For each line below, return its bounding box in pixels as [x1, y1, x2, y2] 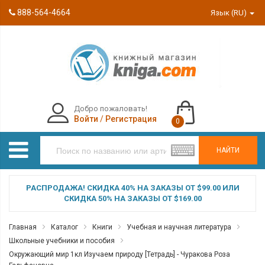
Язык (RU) [211, 8, 249, 17]
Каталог [51, 223, 78, 231]
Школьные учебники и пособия [9, 237, 115, 245]
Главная [9, 223, 37, 231]
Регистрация [105, 114, 157, 124]
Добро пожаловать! [73, 104, 147, 113]
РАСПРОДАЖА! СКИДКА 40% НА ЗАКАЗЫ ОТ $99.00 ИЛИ [25, 183, 240, 192]
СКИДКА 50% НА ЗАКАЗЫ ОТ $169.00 [63, 194, 202, 203]
